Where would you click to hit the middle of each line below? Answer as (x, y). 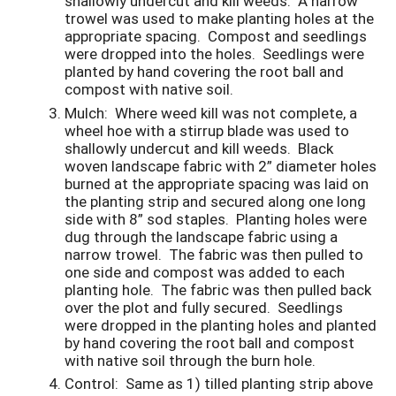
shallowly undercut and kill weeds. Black (199, 148)
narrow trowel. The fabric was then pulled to (214, 254)
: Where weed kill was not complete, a (231, 112)
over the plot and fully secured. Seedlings (204, 307)
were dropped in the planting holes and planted (221, 324)
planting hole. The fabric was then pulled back (218, 289)
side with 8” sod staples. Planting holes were (216, 218)
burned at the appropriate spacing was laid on (217, 183)
